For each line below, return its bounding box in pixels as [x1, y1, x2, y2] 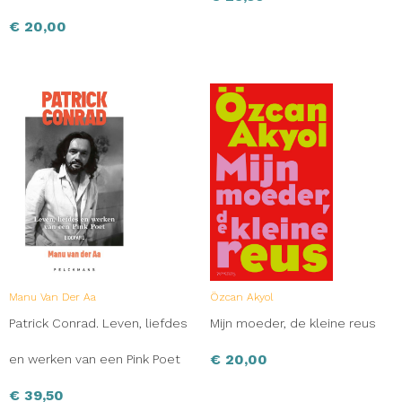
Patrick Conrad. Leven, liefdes [9, 315, 188, 330]
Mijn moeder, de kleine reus [210, 315, 376, 330]
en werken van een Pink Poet [9, 351, 180, 366]
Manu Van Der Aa [9, 290, 96, 303]
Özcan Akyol [210, 290, 273, 303]
